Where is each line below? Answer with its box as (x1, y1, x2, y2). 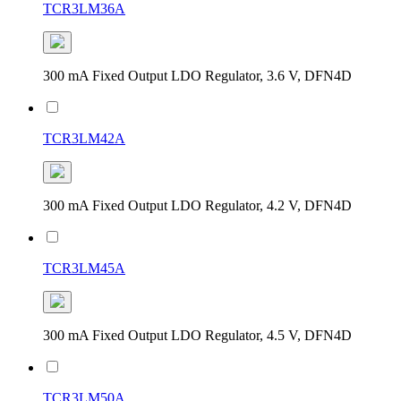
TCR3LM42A (43, 130, 125, 146)
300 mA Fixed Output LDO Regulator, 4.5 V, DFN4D (43, 327, 352, 343)
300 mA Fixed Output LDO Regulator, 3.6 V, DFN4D (43, 67, 352, 83)
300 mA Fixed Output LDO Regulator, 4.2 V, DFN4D (43, 197, 352, 213)
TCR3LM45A (43, 260, 125, 276)
